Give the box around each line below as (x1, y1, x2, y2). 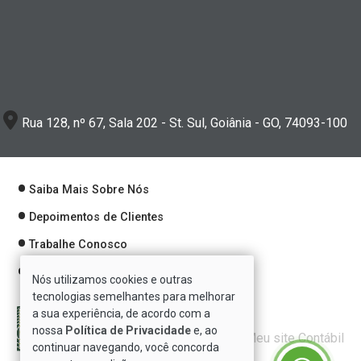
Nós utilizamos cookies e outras (32, 273, 193, 286)
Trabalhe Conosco (29, 238, 127, 252)
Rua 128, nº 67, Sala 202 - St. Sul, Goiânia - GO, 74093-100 (22, 114, 347, 131)
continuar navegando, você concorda (32, 341, 219, 354)
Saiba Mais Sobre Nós (29, 182, 149, 197)
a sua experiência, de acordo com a (32, 307, 210, 320)
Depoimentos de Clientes (29, 210, 164, 224)
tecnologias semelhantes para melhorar (32, 290, 235, 303)
